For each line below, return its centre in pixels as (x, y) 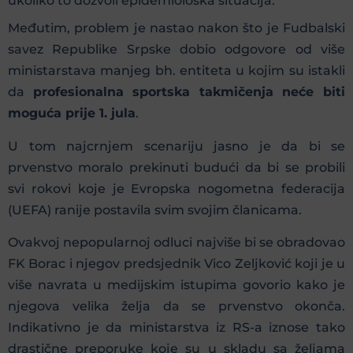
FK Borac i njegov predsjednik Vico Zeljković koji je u (176, 264)
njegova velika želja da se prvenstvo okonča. (176, 307)
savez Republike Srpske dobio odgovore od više (176, 50)
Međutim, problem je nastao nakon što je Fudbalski (176, 28)
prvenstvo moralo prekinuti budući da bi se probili (176, 167)
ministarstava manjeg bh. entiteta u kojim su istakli (176, 71)
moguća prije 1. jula (72, 113)
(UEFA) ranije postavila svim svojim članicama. (155, 210)
